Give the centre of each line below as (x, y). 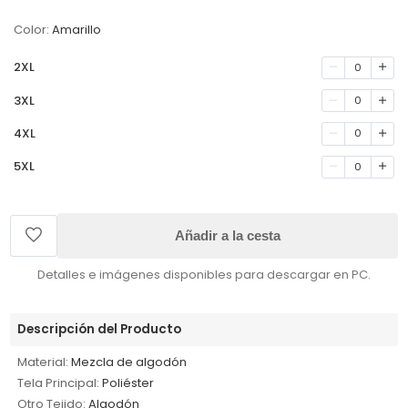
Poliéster (128, 382)
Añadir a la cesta (228, 235)
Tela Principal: (59, 382)
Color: (32, 30)
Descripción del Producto (100, 329)
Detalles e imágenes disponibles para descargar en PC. (204, 274)
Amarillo (77, 30)
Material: (43, 362)
